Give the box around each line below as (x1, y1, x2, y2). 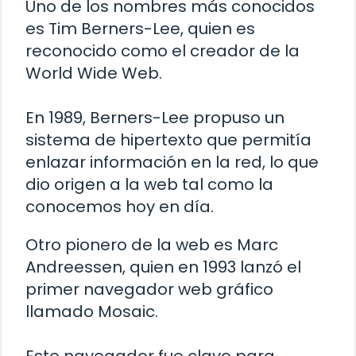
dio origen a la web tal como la (25, 173, 273, 196)
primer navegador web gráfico (25, 278, 273, 301)
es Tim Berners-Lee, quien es (25, 17, 255, 41)
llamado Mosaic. (25, 300, 158, 323)
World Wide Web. (25, 62, 162, 85)
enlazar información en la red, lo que (25, 151, 319, 174)
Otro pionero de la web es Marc (25, 234, 278, 257)
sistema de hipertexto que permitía (25, 129, 311, 152)
